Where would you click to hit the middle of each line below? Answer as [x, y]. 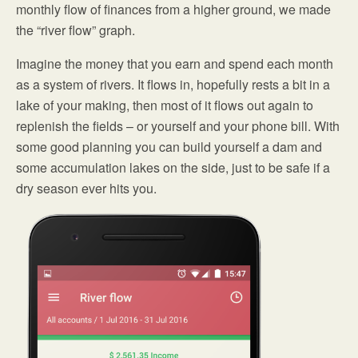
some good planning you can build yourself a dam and [169, 147]
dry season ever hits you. [86, 188]
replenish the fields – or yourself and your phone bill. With [178, 126]
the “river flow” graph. [76, 30]
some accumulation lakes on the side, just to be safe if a [173, 167]
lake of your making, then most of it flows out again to [165, 105]
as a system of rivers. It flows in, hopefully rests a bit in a [173, 84]
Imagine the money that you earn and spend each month [175, 64]
